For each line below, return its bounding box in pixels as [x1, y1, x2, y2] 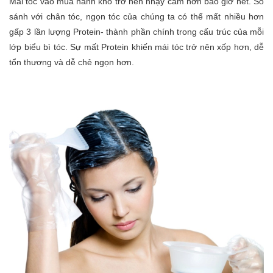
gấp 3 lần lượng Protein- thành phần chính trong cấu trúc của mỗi [9, 26, 264, 37]
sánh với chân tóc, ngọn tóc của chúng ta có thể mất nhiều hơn [9, 11, 264, 21]
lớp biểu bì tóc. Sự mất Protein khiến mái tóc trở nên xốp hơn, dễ [9, 41, 264, 52]
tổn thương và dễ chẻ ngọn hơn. [9, 57, 134, 67]
